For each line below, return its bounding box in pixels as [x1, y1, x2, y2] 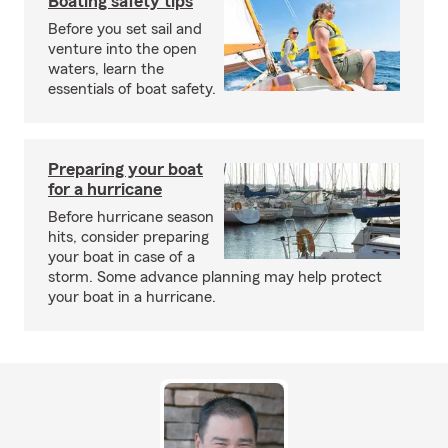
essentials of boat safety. [48, 81, 216, 97]
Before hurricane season [48, 209, 214, 225]
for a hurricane [48, 180, 162, 198]
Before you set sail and [48, 21, 202, 37]
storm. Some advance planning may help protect [48, 269, 382, 285]
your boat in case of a [48, 249, 195, 265]
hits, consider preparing [48, 229, 209, 245]
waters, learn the [48, 61, 164, 77]
